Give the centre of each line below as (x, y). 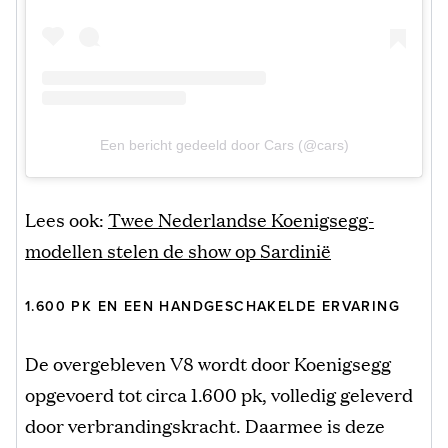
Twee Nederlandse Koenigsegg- (241, 219)
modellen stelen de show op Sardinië (178, 250)
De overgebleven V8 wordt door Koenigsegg (208, 363)
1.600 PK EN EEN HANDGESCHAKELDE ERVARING (213, 307)
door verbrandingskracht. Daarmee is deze (205, 425)
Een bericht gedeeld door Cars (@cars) (224, 145)
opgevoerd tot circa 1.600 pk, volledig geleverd (219, 394)
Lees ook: (66, 219)
